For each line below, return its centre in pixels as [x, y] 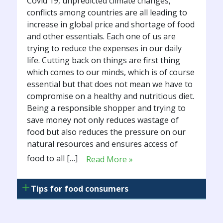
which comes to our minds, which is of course [111, 72]
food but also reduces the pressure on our [106, 132]
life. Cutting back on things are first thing [103, 60]
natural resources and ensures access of [102, 144]
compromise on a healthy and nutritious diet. [110, 96]
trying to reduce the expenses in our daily [104, 49]
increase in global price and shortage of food [111, 25]
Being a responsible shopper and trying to [106, 108]
